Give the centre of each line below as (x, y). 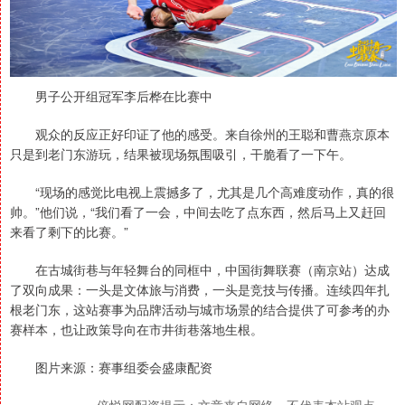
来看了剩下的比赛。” (69, 231)
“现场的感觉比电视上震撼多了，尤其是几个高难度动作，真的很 (202, 191)
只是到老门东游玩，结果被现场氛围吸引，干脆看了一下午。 (181, 153)
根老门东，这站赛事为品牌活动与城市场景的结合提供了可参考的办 (200, 309)
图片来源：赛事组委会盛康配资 (111, 367)
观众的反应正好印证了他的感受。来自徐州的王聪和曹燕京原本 (200, 133)
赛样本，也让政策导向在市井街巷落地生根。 (137, 329)
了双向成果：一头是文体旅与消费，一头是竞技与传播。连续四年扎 (200, 289)
